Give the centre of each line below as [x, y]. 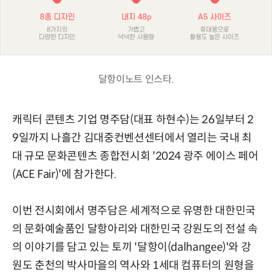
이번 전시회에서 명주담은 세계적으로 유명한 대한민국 [134, 211]
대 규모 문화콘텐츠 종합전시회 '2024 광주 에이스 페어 [135, 156]
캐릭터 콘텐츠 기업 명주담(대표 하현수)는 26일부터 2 [133, 120]
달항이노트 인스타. [136, 80]
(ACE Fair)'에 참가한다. [64, 175]
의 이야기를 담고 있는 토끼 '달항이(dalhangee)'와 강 [132, 247]
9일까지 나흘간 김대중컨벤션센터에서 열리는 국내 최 [132, 138]
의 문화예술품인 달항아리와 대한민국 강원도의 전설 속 [135, 229]
